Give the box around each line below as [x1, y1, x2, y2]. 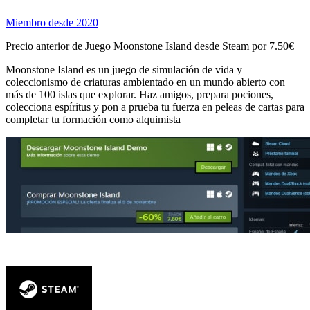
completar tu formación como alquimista [6, 113, 181, 125]
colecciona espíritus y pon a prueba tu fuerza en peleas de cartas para [6, 100, 304, 113]
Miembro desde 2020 [6, 16, 98, 28]
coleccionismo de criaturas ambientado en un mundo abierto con [6, 75, 285, 88]
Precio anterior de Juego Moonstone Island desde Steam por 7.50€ [6, 39, 294, 52]
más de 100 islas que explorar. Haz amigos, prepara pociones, [6, 88, 273, 100]
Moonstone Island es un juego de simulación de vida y [6, 63, 242, 75]
